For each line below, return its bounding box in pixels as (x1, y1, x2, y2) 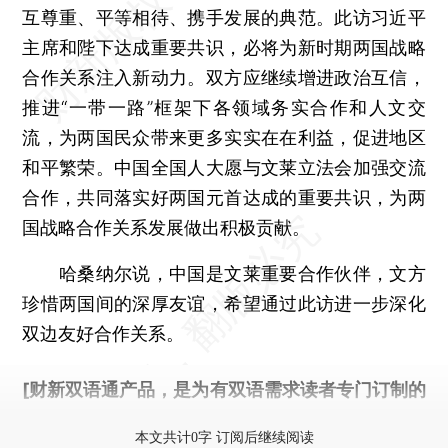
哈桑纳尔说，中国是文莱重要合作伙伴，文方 (22, 262, 426, 284)
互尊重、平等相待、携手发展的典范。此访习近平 (22, 6, 426, 28)
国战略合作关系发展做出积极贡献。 (22, 216, 311, 238)
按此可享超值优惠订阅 (116, 408, 297, 430)
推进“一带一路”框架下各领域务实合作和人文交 (22, 96, 426, 118)
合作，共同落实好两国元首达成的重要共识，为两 (22, 186, 426, 208)
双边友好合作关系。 (22, 322, 185, 344)
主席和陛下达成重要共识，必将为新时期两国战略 (22, 36, 426, 58)
